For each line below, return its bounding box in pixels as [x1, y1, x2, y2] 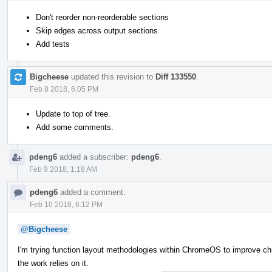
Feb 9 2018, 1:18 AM [29, 165, 97, 174]
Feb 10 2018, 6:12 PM [30, 200, 103, 209]
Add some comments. [36, 122, 114, 132]
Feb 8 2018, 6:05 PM [30, 84, 98, 93]
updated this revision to [69, 72, 155, 81]
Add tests [36, 39, 70, 49]
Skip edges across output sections [36, 25, 158, 35]
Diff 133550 [155, 72, 196, 81]
